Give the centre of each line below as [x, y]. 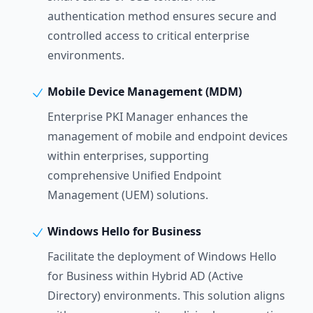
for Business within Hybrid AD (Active [145, 276]
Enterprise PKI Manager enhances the [148, 117]
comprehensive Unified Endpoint [134, 176]
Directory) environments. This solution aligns [166, 296]
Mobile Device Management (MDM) [143, 92]
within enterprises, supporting [128, 156]
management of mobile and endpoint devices [168, 137]
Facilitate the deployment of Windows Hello [162, 257]
